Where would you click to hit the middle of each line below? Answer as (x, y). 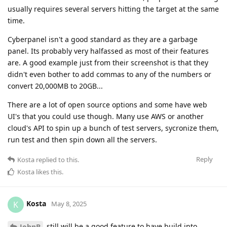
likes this (48, 172)
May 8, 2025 (69, 204)
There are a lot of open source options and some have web (107, 104)
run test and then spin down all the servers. (82, 139)
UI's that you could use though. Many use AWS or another (106, 116)
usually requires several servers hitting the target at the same (113, 9)
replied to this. (57, 159)
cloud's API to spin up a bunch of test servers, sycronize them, (113, 128)
